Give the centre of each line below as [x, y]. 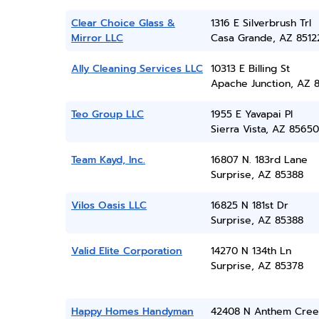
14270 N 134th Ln [251, 251]
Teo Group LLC [108, 114]
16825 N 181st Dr [249, 205]
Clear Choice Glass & [123, 23]
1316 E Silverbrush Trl [261, 23]
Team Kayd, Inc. [108, 160]
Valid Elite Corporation [127, 251]
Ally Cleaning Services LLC [137, 69]
